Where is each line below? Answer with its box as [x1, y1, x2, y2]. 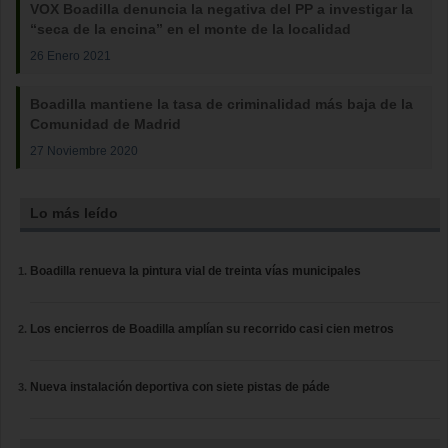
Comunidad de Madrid [30, 116, 181, 132]
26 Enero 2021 [30, 49, 111, 62]
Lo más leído [30, 205, 119, 221]
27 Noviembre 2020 [30, 144, 138, 157]
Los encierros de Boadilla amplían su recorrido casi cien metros [30, 322, 395, 336]
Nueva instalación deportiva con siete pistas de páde [30, 380, 331, 394]
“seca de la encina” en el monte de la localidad [30, 21, 351, 37]
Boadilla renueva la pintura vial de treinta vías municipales [30, 264, 362, 278]
